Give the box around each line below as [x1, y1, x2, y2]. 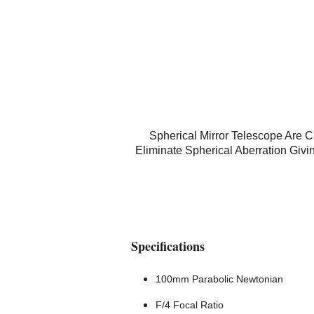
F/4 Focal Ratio [156, 299, 224, 310]
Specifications [131, 236, 205, 255]
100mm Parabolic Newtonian [156, 273, 283, 285]
